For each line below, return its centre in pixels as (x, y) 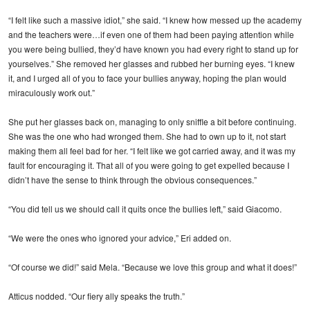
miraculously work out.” (52, 92)
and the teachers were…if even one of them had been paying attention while (151, 34)
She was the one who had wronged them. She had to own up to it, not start (147, 136)
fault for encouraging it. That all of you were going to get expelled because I (149, 165)
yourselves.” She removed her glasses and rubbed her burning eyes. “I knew (152, 63)
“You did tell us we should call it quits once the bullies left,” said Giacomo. (145, 208)
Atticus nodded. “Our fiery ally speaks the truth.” (97, 295)
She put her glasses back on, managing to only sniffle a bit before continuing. (152, 121)
